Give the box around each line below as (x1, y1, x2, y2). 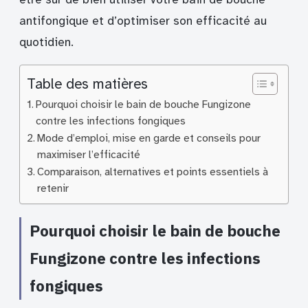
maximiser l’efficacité (37, 147, 141, 162)
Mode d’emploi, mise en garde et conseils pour (37, 131, 261, 145)
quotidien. (19, 34, 74, 49)
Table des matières (27, 74, 148, 93)
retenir (37, 181, 69, 195)
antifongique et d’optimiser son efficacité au (19, 13, 267, 28)
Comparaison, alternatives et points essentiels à (37, 164, 269, 179)
